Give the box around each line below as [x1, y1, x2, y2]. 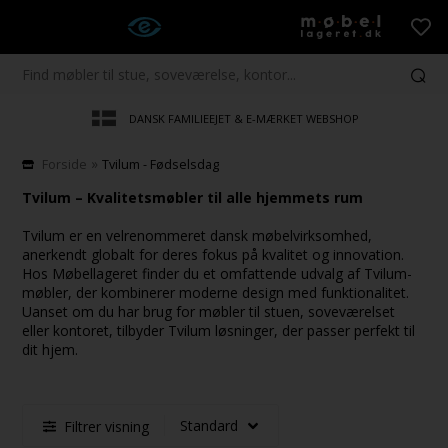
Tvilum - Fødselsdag [102, 156, 220, 174]
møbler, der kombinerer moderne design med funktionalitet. [22, 283, 410, 303]
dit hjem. [22, 340, 79, 360]
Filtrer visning [64, 417, 150, 437]
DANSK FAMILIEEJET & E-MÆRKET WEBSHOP [129, 111, 360, 127]
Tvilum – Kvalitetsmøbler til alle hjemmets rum [22, 188, 364, 208]
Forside [42, 156, 88, 174]
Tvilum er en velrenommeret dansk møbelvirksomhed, [22, 226, 373, 246]
